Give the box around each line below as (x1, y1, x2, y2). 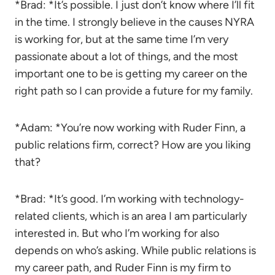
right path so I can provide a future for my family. (15, 84, 253, 98)
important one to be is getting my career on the (15, 67, 247, 80)
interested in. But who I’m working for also (15, 227, 219, 240)
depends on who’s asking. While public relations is (15, 244, 256, 257)
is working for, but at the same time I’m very (15, 33, 228, 46)
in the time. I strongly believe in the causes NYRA (15, 15, 254, 29)
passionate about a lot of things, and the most (15, 50, 238, 63)
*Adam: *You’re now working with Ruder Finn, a (15, 121, 246, 134)
